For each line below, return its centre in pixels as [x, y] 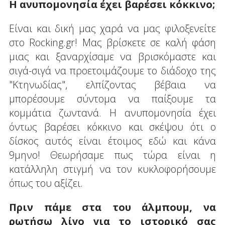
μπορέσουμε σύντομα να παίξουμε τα [113, 98]
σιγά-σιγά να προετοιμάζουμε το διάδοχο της [113, 70]
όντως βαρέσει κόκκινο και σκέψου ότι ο [113, 127]
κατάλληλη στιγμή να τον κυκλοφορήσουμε [113, 169]
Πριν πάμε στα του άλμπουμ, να [113, 207]
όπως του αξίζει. [46, 183]
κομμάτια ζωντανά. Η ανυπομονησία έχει [113, 113]
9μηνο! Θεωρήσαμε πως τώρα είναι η [113, 155]
